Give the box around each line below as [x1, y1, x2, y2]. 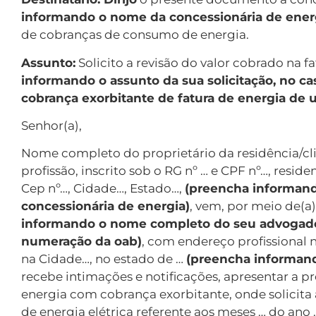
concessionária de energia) [21, 199, 190, 214]
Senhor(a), [21, 118, 85, 133]
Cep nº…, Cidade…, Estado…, [21, 181, 185, 196]
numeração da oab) [21, 234, 142, 249]
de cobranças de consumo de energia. [21, 28, 252, 42]
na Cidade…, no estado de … [21, 252, 186, 267]
